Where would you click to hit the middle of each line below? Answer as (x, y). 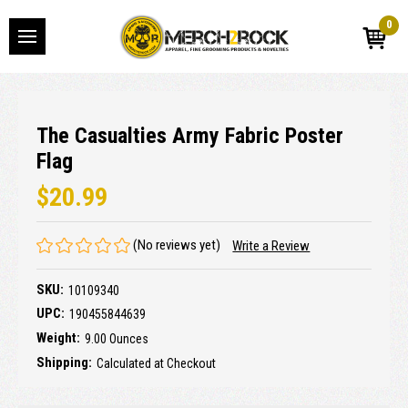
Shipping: (64, 362)
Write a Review (271, 246)
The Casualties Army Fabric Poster (190, 135)
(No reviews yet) (177, 245)
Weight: (58, 337)
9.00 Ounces (117, 338)
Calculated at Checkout (156, 363)
